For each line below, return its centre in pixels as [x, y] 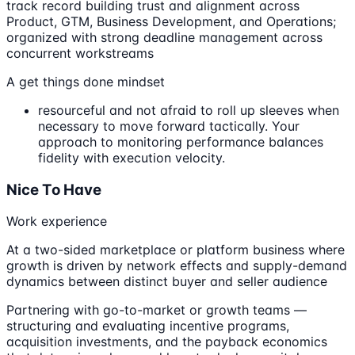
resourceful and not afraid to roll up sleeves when [189, 111]
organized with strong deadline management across [164, 38]
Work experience [57, 221]
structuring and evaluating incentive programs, [148, 326]
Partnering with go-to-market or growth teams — [157, 310]
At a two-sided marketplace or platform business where [176, 250]
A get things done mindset [86, 82]
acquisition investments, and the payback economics [167, 342]
